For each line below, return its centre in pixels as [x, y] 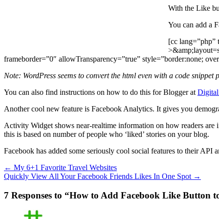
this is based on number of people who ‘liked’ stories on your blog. [107, 134]
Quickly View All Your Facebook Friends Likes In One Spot [99, 176]
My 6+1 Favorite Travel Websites [64, 167]
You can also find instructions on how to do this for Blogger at [101, 92]
